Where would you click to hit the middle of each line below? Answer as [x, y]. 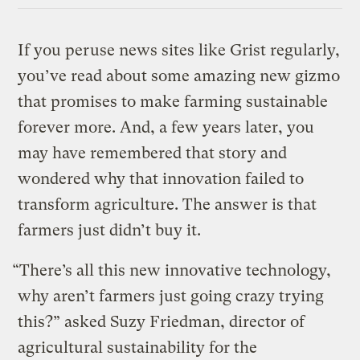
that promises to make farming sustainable [173, 102]
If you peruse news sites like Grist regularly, [179, 51]
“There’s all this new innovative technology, [172, 271]
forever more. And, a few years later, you [166, 128]
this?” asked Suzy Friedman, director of [162, 322]
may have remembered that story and [153, 153]
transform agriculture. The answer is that [168, 205]
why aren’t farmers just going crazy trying [171, 297]
